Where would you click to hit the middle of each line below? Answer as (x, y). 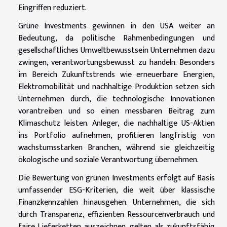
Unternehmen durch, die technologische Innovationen (117, 99)
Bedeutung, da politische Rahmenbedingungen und (117, 38)
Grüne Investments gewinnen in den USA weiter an (117, 26)
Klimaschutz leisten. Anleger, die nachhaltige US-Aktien (117, 123)
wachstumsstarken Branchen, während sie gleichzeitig (117, 147)
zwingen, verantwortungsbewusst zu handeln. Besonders (117, 62)
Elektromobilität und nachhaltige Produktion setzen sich (117, 87)
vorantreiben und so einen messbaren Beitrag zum (117, 111)
